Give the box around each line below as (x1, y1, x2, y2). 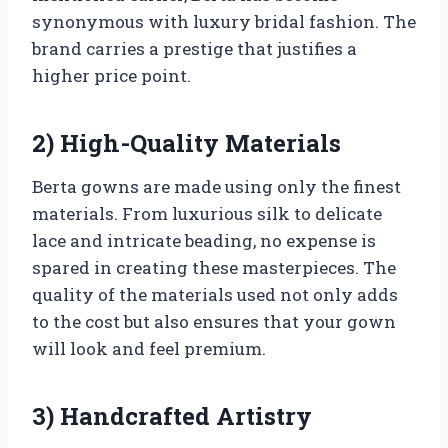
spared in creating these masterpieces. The (32, 256, 396, 280)
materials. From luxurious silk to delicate (32, 202, 382, 226)
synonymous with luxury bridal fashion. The (32, 10, 416, 34)
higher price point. (32, 64, 191, 88)
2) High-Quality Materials (32, 127, 341, 160)
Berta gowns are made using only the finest (32, 175, 401, 199)
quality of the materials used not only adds (32, 283, 398, 307)
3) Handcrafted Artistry (32, 400, 312, 433)
